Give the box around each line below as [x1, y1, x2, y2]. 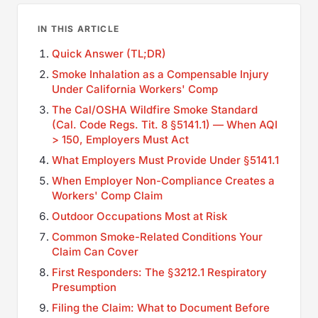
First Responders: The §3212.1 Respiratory [52, 265, 267, 279]
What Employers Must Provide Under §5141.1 [52, 153, 279, 167]
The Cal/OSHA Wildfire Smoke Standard [52, 102, 258, 116]
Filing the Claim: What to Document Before [52, 300, 270, 314]
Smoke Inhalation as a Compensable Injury [52, 67, 269, 81]
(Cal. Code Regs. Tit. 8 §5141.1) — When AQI [52, 117, 278, 131]
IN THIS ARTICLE [38, 23, 119, 34]
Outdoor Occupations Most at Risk [52, 209, 227, 223]
